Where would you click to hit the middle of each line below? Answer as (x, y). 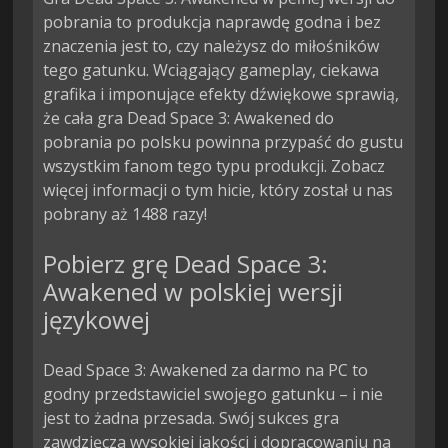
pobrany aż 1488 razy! (125, 214)
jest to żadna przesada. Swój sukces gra (191, 418)
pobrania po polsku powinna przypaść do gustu (223, 142)
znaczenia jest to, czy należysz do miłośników (211, 46)
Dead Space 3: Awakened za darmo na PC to (206, 370)
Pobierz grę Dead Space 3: (186, 264)
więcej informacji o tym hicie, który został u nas (218, 190)
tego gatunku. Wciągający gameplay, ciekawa (211, 70)
